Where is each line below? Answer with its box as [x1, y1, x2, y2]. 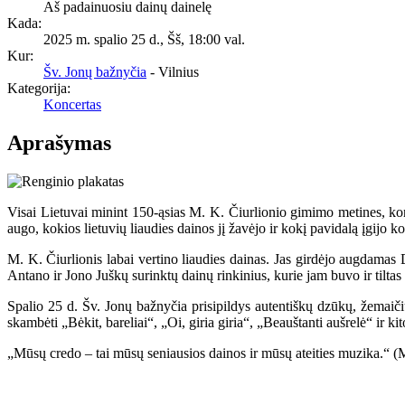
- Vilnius [146, 64, 199, 80]
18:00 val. [188, 32, 245, 48]
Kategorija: [7, 80, 71, 97]
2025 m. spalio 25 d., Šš [43, 32, 181, 48]
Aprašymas [7, 131, 111, 155]
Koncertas [43, 97, 101, 113]
